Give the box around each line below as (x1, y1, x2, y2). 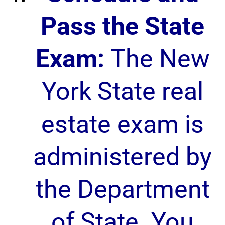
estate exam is (41, 109, 204, 139)
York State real (42, 77, 203, 106)
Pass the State (41, 12, 204, 41)
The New (104, 44, 210, 73)
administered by (33, 142, 212, 171)
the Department (35, 175, 210, 204)
